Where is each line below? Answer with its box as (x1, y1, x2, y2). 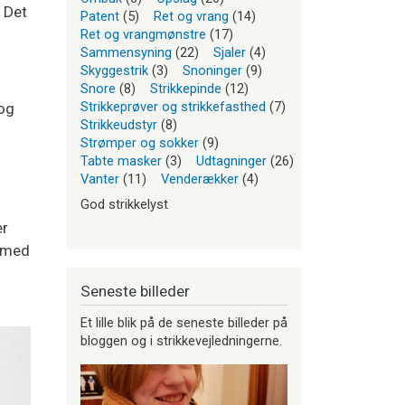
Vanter (80, 171, 119, 188)
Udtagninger (196, 153, 267, 170)
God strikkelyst (80, 196, 168, 213)
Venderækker (161, 171, 239, 188)
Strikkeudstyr (80, 117, 157, 134)
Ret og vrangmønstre (80, 26, 206, 43)
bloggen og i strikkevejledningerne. (80, 332, 282, 349)
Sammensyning (80, 44, 172, 61)
